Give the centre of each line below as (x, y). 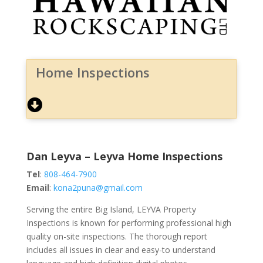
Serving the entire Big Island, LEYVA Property (111, 210)
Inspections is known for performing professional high (129, 223)
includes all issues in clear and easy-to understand (121, 250)
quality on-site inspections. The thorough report (117, 237)
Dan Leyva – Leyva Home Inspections (124, 156)
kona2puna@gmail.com (98, 188)
